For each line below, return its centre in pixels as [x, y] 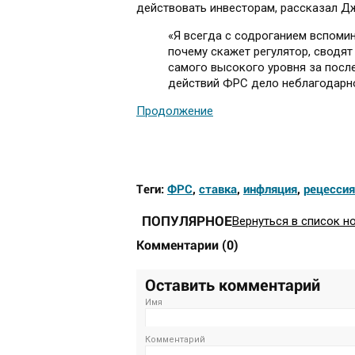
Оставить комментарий [233, 285]
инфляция [270, 189]
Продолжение [175, 111]
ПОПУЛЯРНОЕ [187, 221]
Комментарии [179, 245]
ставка [218, 189]
